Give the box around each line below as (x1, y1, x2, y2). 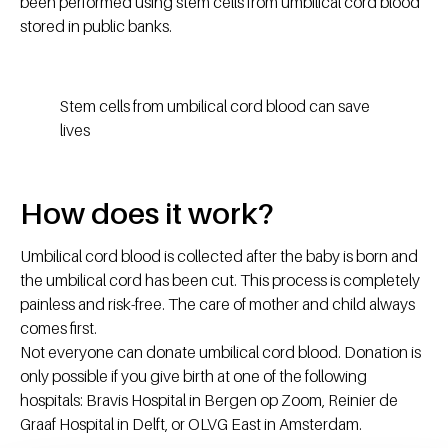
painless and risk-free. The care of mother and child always (20, 294, 415, 315)
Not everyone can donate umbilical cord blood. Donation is (20, 342, 421, 363)
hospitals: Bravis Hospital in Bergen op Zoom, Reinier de (20, 390, 398, 411)
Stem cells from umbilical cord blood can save (60, 96, 370, 117)
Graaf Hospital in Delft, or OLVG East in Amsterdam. (20, 414, 362, 435)
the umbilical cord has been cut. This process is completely (20, 270, 420, 291)
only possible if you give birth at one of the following (20, 366, 367, 387)
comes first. (20, 318, 97, 339)
